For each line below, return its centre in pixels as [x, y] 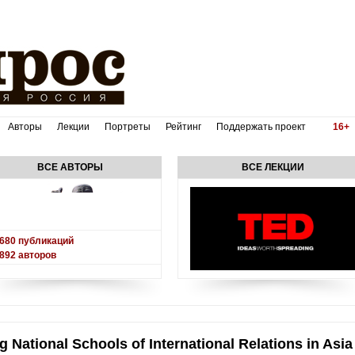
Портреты [127, 127]
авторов [36, 255]
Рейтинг [183, 127]
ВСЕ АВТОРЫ [70, 167]
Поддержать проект [262, 127]
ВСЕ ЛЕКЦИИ [273, 167]
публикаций [44, 241]
